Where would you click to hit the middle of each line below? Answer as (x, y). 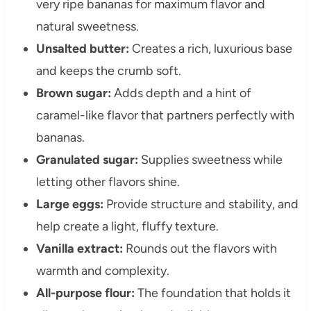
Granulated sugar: (87, 159)
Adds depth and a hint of (181, 93)
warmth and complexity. (102, 270)
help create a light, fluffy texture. (127, 226)
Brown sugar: (73, 93)
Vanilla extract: (79, 248)
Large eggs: (69, 204)
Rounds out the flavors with (200, 248)
